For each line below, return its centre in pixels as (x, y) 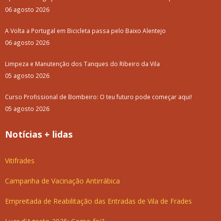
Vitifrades (20, 161)
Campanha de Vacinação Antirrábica (62, 181)
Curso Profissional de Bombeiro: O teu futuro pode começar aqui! (98, 97)
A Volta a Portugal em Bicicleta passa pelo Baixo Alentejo (85, 31)
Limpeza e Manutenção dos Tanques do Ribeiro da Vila (82, 64)
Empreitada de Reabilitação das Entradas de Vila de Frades (98, 201)
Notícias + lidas (39, 134)
